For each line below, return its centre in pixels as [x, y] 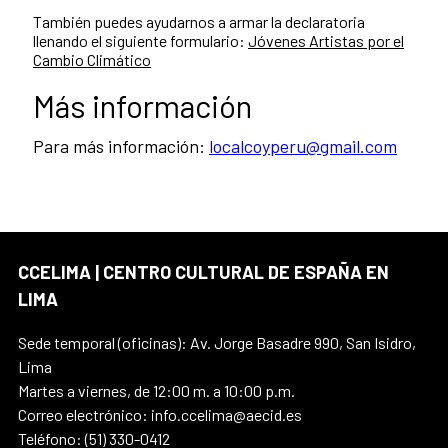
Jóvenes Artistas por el [326, 40]
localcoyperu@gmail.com [303, 145]
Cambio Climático [92, 59]
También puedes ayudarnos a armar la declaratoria [199, 21]
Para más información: [121, 145]
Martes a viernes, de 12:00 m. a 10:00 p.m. [156, 390]
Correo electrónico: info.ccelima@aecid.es [160, 414]
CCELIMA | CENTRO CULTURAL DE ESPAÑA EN [203, 271]
